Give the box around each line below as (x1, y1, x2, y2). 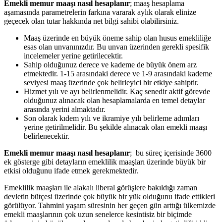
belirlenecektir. (24, 132, 69, 140)
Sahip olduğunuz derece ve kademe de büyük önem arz (24, 60, 197, 69)
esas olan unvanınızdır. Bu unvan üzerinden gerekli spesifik (24, 43, 209, 51)
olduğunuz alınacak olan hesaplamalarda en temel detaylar (24, 96, 205, 105)
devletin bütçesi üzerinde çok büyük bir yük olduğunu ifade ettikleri (4, 192, 215, 201)
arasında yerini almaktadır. (24, 105, 106, 113)
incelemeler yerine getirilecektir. (24, 52, 123, 60)
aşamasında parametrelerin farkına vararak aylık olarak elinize (4, 8, 196, 16)
